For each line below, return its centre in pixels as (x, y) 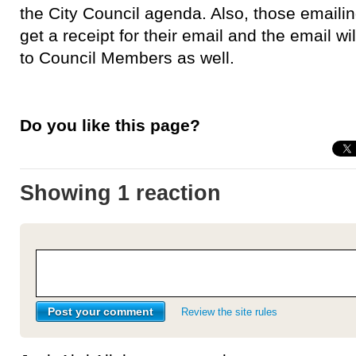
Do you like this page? (110, 125)
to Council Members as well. (127, 58)
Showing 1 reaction (120, 193)
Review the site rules (229, 312)
